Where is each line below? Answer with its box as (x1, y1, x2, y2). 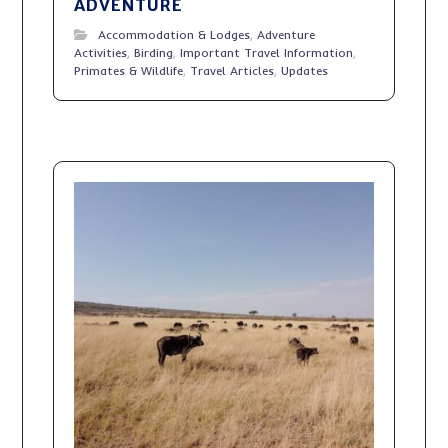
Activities (74, 44, 128, 60)
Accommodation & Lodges (98, 26, 251, 42)
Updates (281, 62, 329, 78)
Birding (134, 44, 174, 60)
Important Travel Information (180, 44, 354, 60)
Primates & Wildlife (74, 62, 184, 78)
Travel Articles (190, 62, 275, 78)
